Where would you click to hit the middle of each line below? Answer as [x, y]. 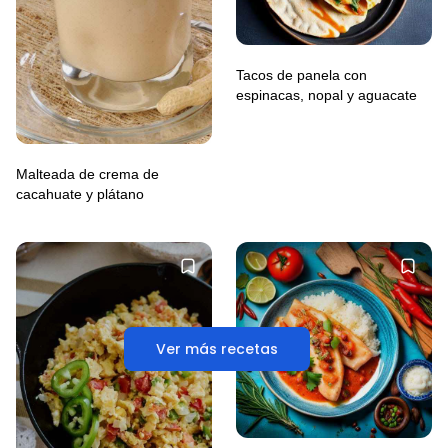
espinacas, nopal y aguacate [326, 94]
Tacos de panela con [301, 74]
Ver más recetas [217, 349]
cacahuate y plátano [80, 193]
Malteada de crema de [87, 173]
